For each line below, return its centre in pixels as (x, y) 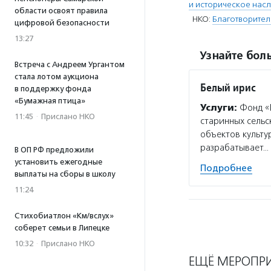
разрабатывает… (234, 148)
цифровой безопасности (62, 23)
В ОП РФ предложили (54, 150)
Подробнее (226, 168)
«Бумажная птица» (50, 101)
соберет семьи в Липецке (62, 228)
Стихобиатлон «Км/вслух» (64, 216)
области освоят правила (61, 11)
